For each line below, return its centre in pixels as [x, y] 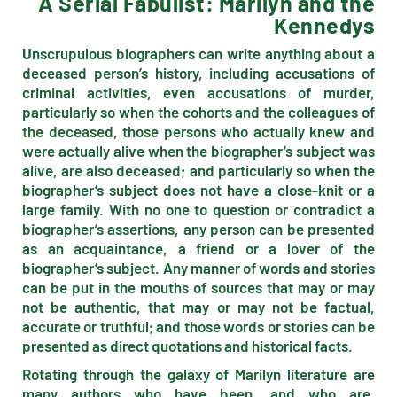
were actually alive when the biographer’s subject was [198, 151]
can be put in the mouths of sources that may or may [198, 287]
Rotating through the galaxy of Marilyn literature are [198, 374]
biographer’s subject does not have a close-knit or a [198, 190]
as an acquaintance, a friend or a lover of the [198, 248]
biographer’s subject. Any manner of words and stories [198, 268]
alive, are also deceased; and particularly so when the [198, 170]
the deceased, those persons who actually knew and [198, 131]
